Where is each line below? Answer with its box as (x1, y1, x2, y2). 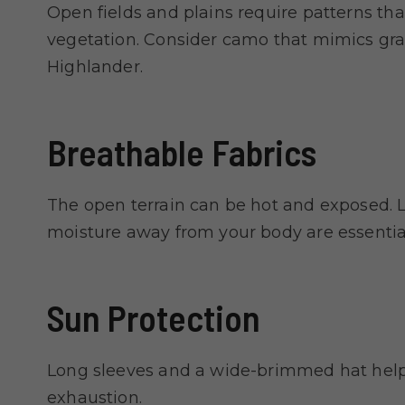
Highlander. (47, 57, 143, 78)
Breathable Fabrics (47, 130, 316, 174)
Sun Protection (47, 296, 260, 340)
